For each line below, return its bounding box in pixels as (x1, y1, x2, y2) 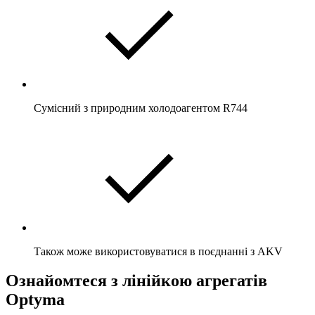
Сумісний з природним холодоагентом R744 (34, 101, 247, 114)
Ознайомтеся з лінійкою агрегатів (6, 271, 267, 290)
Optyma (6, 290, 65, 309)
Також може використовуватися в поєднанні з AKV (34, 245, 283, 257)
